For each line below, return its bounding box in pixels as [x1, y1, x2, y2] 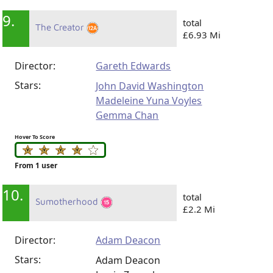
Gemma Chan [96, 108, 159, 122]
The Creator [35, 21, 87, 32]
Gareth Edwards [96, 58, 171, 73]
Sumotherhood [35, 196, 101, 207]
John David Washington [96, 79, 204, 93]
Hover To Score [15, 132, 55, 141]
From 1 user [15, 160, 58, 171]
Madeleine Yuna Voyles [96, 93, 202, 107]
